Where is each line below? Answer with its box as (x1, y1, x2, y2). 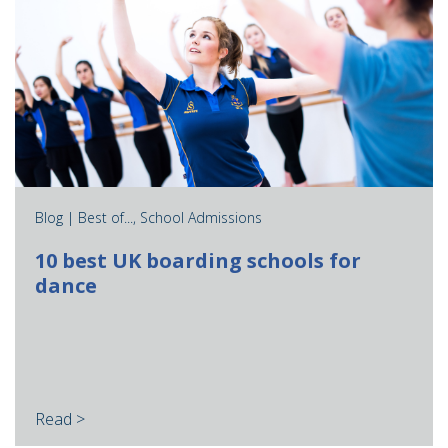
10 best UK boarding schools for (35, 247, 361, 275)
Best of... (78, 208, 133, 228)
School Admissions (140, 208, 262, 228)
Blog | (35, 208, 78, 228)
